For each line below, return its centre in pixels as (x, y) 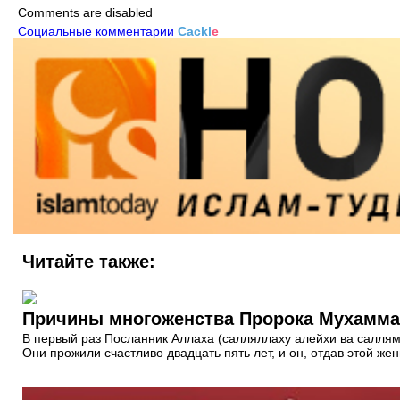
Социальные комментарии (98, 31)
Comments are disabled (85, 12)
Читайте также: (89, 261)
